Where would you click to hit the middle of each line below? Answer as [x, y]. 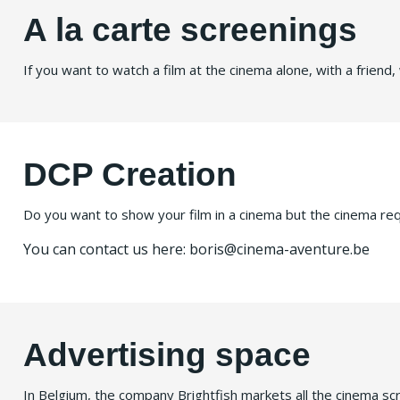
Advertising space [167, 355]
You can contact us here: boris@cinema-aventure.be [196, 250]
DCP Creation [130, 175]
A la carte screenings [190, 30]
